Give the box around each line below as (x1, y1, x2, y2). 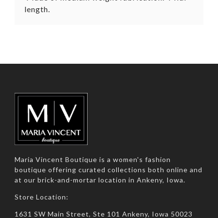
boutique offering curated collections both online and (15, 165, 202, 174)
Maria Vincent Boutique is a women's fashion (15, 155, 171, 164)
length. (24, 4, 50, 14)
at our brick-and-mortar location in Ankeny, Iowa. (15, 176, 185, 184)
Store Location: (15, 193, 69, 201)
